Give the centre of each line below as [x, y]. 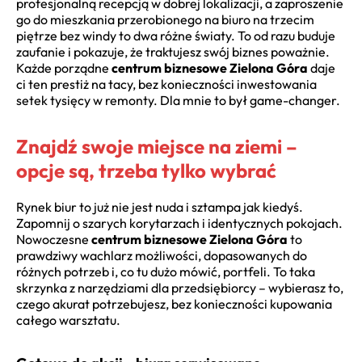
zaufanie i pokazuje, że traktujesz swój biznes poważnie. [173, 51]
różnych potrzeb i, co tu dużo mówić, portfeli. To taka [166, 271]
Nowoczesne [54, 239]
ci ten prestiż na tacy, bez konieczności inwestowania [166, 84]
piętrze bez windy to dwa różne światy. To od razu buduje [176, 35]
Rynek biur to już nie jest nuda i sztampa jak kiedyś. [160, 206]
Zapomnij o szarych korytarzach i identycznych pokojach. [179, 223]
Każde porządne [64, 67]
